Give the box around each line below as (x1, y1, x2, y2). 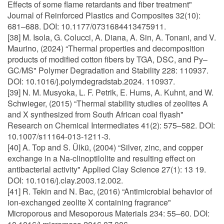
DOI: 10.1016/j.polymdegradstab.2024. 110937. (7, 75, 175, 87)
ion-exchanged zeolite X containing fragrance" (7, 196, 171, 208)
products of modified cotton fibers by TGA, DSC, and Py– (7, 53, 207, 65)
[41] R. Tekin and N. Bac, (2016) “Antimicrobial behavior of (7, 185, 212, 197)
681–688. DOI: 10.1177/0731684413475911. (7, 20, 166, 32)
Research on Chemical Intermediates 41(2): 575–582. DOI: (7, 119, 215, 131)
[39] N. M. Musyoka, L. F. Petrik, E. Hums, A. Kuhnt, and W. (7, 86, 213, 98)
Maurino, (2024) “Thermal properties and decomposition (7, 42, 204, 54)
